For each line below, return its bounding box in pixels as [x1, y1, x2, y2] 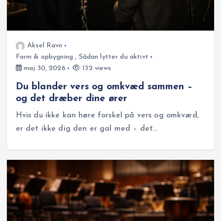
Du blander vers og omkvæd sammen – [15, 82, 192, 92]
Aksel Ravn [27, 41, 63, 49]
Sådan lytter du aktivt [78, 53, 148, 61]
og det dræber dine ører [15, 94, 128, 104]
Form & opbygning [15, 53, 74, 61]
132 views [80, 64, 111, 72]
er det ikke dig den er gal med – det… [15, 125, 158, 133]
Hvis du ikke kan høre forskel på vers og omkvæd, [15, 111, 199, 120]
